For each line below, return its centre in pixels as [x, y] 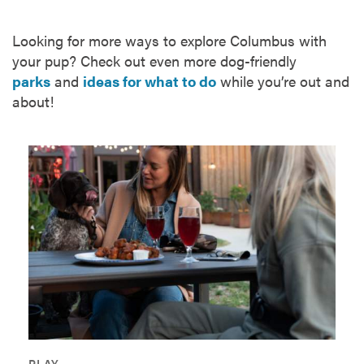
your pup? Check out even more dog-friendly [154, 61]
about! [33, 102]
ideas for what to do [149, 81]
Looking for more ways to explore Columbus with [169, 41]
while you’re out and [283, 81]
